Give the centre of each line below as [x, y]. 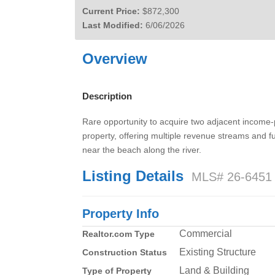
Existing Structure [218, 252]
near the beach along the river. [142, 149]
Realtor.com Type [119, 234]
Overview [115, 59]
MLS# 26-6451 [232, 176]
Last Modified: [113, 25]
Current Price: [111, 11]
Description [107, 96]
